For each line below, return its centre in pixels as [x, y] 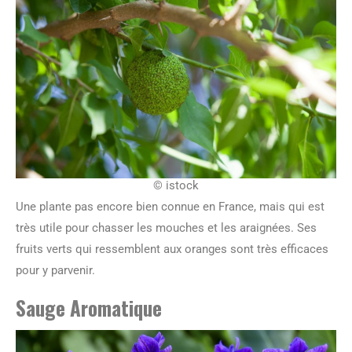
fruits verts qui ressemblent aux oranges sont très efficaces [172, 249]
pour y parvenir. [55, 270]
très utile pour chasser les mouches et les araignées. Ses [166, 227]
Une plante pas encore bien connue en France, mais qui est [170, 206]
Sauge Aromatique [89, 307]
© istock [176, 185]
